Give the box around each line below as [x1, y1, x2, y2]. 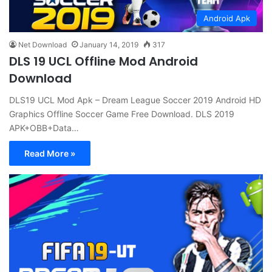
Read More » [24, 148, 75, 158]
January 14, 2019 [80, 39, 138, 49]
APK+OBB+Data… [9, 122, 79, 133]
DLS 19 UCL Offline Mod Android [9, 52, 198, 70]
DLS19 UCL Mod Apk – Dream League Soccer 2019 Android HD [9, 94, 261, 105]
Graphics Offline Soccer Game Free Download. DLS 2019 [9, 108, 234, 119]
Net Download [18, 39, 67, 49]
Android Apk [203, 13, 250, 23]
